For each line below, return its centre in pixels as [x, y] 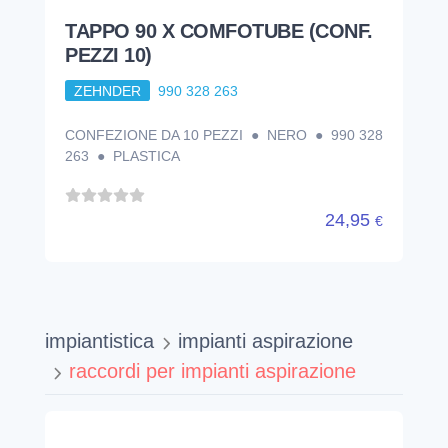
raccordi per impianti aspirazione [212, 371]
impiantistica [99, 341]
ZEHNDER [107, 90]
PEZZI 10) [108, 54]
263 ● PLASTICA [122, 156]
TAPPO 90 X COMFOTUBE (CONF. [219, 30]
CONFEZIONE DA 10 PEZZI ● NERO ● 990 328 [224, 135]
